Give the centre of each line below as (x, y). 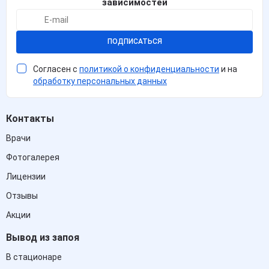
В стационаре (34, 257)
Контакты (30, 118)
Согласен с (56, 69)
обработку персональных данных (100, 81)
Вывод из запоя (43, 237)
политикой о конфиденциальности (149, 69)
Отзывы (22, 195)
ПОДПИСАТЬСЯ (134, 42)
